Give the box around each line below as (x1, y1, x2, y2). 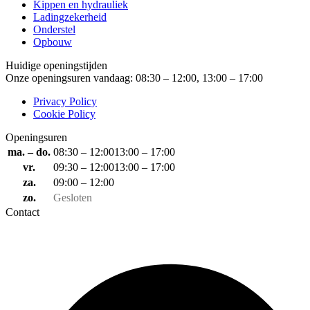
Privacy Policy (33, 95, 97, 108)
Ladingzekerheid (33, 11, 107, 24)
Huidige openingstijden (6, 60, 107, 72)
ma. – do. (8, 146, 51, 158)
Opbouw (33, 36, 72, 48)
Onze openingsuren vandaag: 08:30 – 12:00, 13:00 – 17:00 (6, 72, 263, 84)
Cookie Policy (33, 108, 95, 120)
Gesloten (53, 192, 92, 204)
